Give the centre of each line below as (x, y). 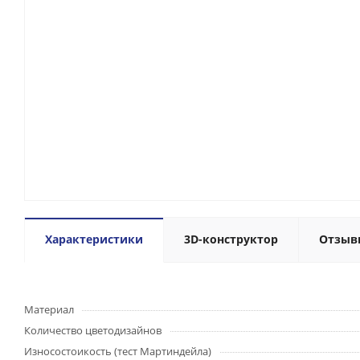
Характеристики (94, 239)
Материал (49, 309)
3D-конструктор (231, 239)
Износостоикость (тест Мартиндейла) (118, 351)
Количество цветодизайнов (93, 330)
